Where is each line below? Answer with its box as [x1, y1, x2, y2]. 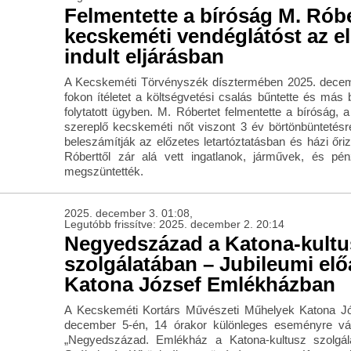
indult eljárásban [63, 45, 224, 69]
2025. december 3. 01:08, [63, 207, 193, 220]
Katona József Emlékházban [63, 273, 335, 297]
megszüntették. [63, 165, 143, 179]
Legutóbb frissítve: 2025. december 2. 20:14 [63, 218, 284, 231]
